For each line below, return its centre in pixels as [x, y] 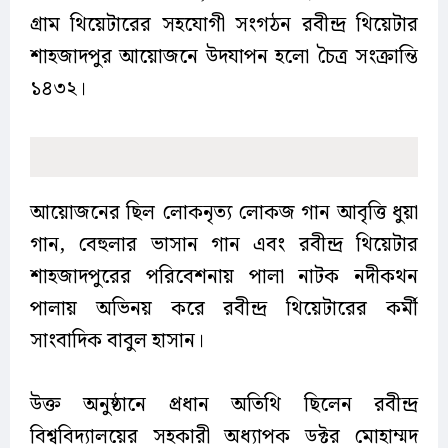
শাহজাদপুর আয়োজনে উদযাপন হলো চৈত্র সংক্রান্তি [224, 57]
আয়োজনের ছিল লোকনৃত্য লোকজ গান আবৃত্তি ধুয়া [224, 213]
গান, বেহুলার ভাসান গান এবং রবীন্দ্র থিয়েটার [224, 245]
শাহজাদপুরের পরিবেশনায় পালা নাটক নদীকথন [224, 277]
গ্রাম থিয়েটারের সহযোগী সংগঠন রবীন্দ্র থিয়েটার [224, 25]
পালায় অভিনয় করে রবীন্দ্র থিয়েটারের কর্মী [224, 309]
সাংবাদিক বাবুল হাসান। [117, 341]
